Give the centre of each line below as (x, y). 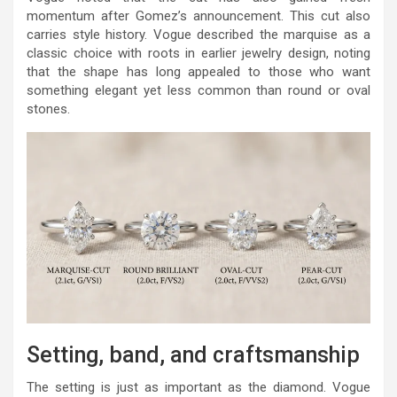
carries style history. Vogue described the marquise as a (198, 34)
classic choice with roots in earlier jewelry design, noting (198, 53)
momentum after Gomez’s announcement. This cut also (198, 16)
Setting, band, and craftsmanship (193, 355)
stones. (48, 109)
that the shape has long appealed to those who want (198, 71)
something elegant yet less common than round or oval (198, 90)
